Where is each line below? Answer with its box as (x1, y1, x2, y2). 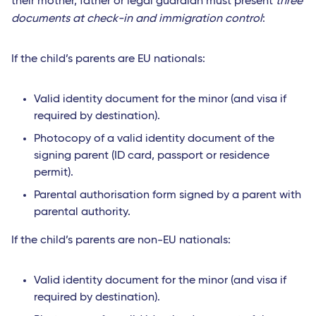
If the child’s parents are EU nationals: (11, 54, 205, 66)
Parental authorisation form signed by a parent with (34, 190, 301, 202)
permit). (34, 167, 73, 179)
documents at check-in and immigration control (11, 13, 262, 25)
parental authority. (34, 207, 130, 219)
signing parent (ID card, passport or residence (34, 150, 269, 162)
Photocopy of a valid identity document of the (34, 133, 274, 145)
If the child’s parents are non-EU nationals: (11, 235, 231, 247)
